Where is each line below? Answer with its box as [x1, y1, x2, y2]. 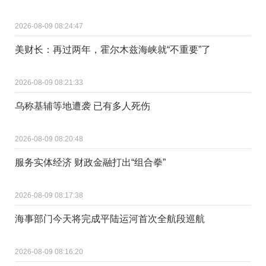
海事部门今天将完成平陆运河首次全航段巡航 [15, 213, 205, 224]
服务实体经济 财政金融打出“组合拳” [15, 157, 166, 167]
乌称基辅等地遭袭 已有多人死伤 [15, 100, 150, 111]
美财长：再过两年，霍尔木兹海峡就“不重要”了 [15, 44, 211, 55]
